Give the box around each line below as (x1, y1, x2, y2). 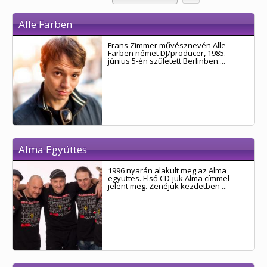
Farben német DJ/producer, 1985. (108, 48, 226, 58)
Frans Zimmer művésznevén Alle (108, 40, 226, 51)
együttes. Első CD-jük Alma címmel (108, 173, 229, 184)
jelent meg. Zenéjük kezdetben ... (108, 181, 227, 191)
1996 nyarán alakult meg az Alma (108, 165, 226, 176)
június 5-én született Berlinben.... (108, 55, 225, 66)
